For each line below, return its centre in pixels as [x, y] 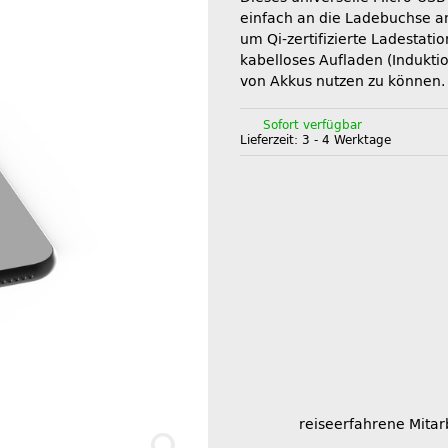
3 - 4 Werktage [346, 139]
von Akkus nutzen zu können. [342, 81]
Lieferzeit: [271, 139]
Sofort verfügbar [312, 124]
